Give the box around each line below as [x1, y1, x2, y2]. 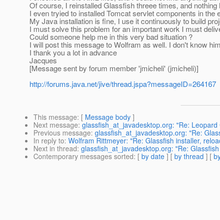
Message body [85, 112, 131, 122]
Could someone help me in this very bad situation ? [29, 31, 192, 42]
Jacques [29, 55, 57, 66]
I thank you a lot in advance [29, 47, 117, 58]
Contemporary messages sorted [33, 151, 134, 162]
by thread [174, 151, 204, 162]
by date [141, 151, 165, 162]
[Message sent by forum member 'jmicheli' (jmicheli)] [29, 63, 198, 74]
